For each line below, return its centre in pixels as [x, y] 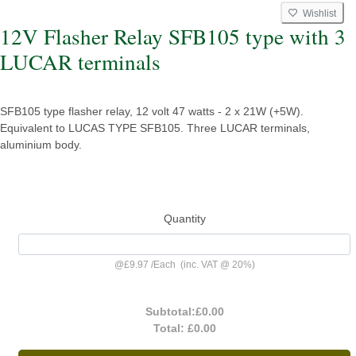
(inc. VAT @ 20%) [215, 265]
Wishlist [317, 14]
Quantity [184, 219]
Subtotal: [170, 312]
